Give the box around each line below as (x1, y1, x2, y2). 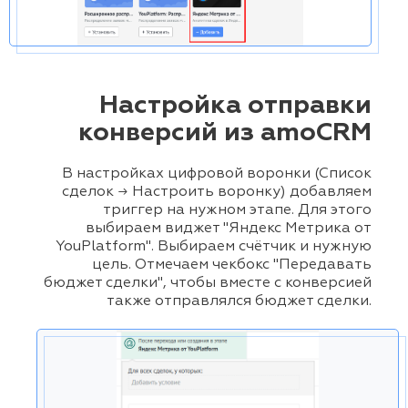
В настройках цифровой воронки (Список (62, 167, 372, 181)
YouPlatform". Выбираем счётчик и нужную (56, 240, 372, 254)
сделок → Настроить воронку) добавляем (62, 185, 372, 199)
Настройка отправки (99, 93, 372, 118)
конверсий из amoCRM (78, 120, 372, 146)
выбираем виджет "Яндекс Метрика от (86, 221, 372, 236)
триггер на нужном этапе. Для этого (103, 203, 372, 218)
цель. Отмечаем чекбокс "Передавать (92, 258, 372, 272)
